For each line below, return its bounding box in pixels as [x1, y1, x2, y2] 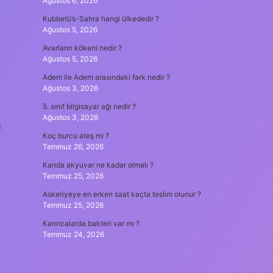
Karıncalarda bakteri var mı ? [42, 219, 140, 228]
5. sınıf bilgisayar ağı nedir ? [42, 102, 136, 111]
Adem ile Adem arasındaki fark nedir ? [42, 73, 170, 82]
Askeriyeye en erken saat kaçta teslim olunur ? [42, 190, 201, 199]
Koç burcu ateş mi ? [42, 131, 109, 140]
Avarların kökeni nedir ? [42, 43, 122, 52]
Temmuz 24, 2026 [42, 230, 104, 239]
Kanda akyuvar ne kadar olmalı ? [42, 160, 154, 169]
